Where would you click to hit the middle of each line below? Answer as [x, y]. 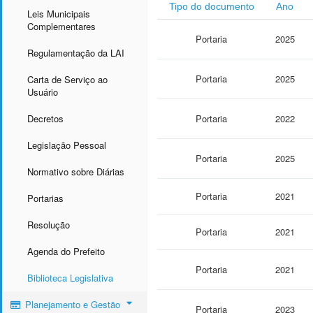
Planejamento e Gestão [73, 304]
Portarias [45, 198]
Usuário [43, 92]
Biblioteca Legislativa [70, 277]
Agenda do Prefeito [66, 251]
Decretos [45, 118]
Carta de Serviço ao [67, 79]
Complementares [61, 26]
